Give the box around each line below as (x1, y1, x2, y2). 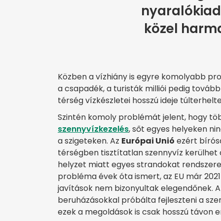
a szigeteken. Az (58, 135, 121, 147)
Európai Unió (121, 135, 175, 147)
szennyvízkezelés (58, 123, 129, 135)
